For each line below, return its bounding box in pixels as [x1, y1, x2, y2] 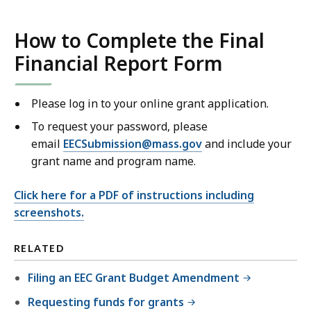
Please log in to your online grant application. [31, 96, 269, 112]
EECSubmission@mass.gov [63, 136, 202, 152]
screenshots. [14, 205, 84, 221]
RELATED [14, 241, 65, 255]
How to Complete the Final [14, 27, 264, 54]
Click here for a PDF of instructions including [14, 187, 254, 203]
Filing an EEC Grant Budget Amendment [28, 270, 239, 286]
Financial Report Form [14, 50, 223, 77]
